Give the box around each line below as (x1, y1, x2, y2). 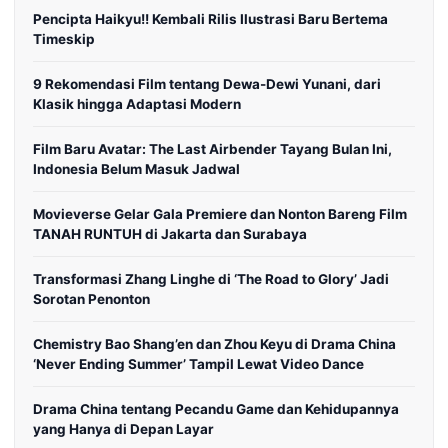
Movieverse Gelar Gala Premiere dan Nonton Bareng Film (33, 206, 407, 222)
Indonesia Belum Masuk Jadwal (33, 161, 240, 177)
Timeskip (33, 31, 95, 47)
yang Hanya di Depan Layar (33, 421, 214, 437)
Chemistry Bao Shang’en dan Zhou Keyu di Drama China (33, 336, 396, 352)
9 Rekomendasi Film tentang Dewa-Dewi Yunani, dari (33, 76, 381, 92)
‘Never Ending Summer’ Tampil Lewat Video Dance (33, 356, 364, 372)
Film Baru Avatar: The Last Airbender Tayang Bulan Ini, (33, 141, 392, 157)
